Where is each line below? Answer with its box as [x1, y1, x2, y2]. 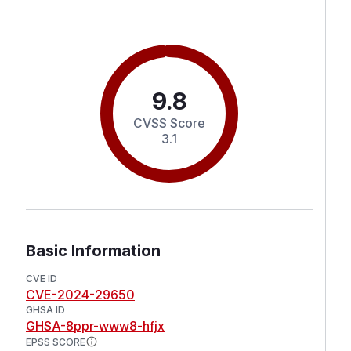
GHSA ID [26, 303, 65, 316]
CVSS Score [133, 114, 205, 131]
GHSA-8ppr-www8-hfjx [26, 317, 165, 334]
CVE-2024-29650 [26, 286, 135, 302]
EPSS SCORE [26, 335, 85, 348]
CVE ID [26, 272, 57, 284]
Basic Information [26, 241, 161, 260]
